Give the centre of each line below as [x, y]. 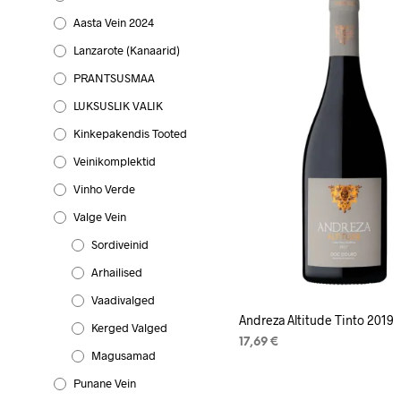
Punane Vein [105, 383]
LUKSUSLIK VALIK [118, 105]
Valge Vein [100, 216]
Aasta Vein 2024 [114, 22]
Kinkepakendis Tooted [130, 133]
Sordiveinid [120, 244]
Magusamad [124, 355]
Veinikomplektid [115, 161]
